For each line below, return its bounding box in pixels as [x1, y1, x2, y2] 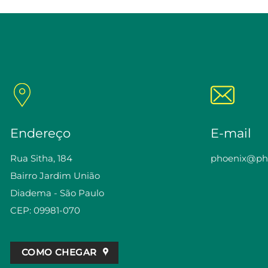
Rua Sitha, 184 [10, 153, 72, 164]
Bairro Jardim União [10, 170, 100, 181]
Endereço [10, 125, 71, 141]
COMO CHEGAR [21, 246, 97, 258]
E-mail [211, 125, 251, 141]
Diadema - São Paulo [10, 187, 104, 199]
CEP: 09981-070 [10, 205, 80, 216]
